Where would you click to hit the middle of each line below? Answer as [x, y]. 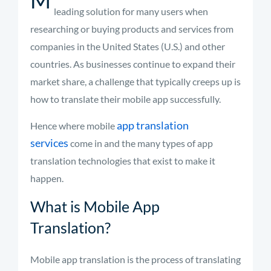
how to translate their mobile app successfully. [126, 99]
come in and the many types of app [142, 143]
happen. [47, 178]
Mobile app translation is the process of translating [135, 259]
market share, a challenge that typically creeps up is [135, 81]
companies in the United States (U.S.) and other [128, 46]
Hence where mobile [73, 126]
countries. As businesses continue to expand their [133, 64]
